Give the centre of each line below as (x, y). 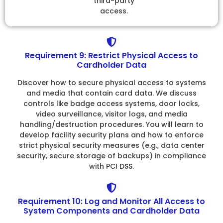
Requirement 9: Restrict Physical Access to (111, 56)
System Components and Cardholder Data (111, 211)
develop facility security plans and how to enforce (111, 135)
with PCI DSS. (111, 167)
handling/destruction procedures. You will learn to (111, 125)
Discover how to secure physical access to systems (111, 83)
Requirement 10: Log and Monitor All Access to (111, 201)
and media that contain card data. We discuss (111, 93)
